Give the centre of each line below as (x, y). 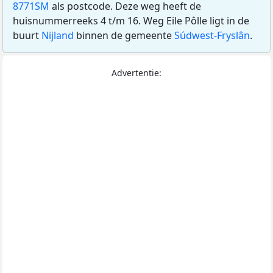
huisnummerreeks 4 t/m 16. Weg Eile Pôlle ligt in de (131, 21)
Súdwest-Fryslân (212, 36)
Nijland (58, 36)
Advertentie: (136, 73)
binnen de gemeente (124, 36)
